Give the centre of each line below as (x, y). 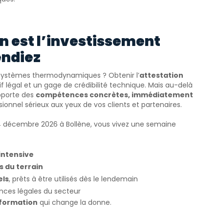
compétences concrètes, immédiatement (114, 95)
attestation (161, 75)
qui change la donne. (75, 202)
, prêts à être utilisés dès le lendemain (73, 179)
